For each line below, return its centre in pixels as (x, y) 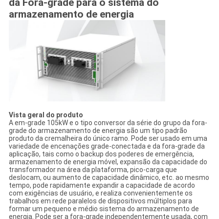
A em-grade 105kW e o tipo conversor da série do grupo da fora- (108, 122)
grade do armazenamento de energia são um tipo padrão (98, 130)
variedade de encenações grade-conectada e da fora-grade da (107, 146)
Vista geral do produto (46, 115)
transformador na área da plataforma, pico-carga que (93, 169)
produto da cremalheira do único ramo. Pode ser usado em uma (108, 138)
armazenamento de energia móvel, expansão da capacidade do (108, 162)
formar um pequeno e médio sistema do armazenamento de (104, 208)
